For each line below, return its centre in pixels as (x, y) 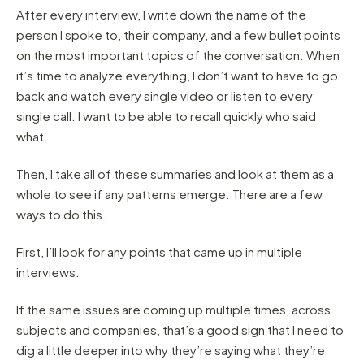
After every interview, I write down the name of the (161, 15)
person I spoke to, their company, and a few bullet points (178, 35)
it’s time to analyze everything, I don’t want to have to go (177, 76)
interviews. (48, 272)
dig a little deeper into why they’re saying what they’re (171, 350)
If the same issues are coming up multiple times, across (173, 310)
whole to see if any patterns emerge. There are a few (169, 194)
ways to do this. (61, 214)
